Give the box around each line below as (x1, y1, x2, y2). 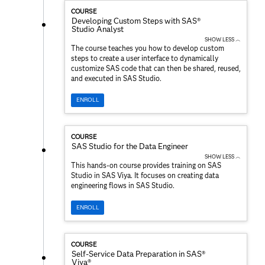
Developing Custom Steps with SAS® (72, 15, 201, 25)
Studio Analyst (72, 24, 124, 34)
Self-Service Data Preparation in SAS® (72, 248, 205, 258)
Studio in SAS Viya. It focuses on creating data (71, 171, 219, 180)
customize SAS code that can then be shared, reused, (71, 63, 241, 73)
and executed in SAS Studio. (71, 73, 161, 83)
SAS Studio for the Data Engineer (72, 141, 188, 151)
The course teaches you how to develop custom (71, 43, 224, 53)
